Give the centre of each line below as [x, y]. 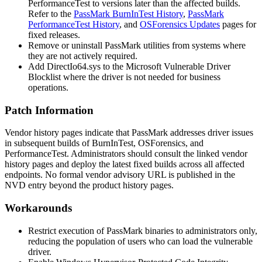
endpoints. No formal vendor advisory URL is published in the [120, 175]
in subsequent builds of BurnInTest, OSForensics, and [104, 143]
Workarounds [38, 208]
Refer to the [51, 13]
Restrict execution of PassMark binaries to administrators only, [143, 230]
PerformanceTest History [74, 24]
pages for [238, 24]
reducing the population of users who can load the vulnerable [140, 241]
